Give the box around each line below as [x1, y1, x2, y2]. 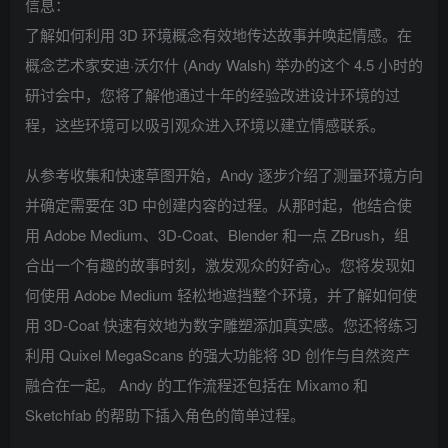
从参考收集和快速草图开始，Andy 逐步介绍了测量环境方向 [25, 163, 423, 185]
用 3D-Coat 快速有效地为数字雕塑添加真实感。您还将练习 [25, 313, 418, 335]
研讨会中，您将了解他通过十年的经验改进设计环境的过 [25, 83, 400, 105]
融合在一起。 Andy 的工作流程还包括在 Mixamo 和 [25, 373, 368, 395]
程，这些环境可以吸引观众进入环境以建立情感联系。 [25, 113, 385, 135]
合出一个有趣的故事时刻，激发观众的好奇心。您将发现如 [25, 253, 415, 275]
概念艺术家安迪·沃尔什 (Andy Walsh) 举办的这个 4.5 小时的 [25, 53, 423, 75]
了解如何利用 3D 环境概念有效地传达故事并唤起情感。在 [25, 23, 412, 45]
